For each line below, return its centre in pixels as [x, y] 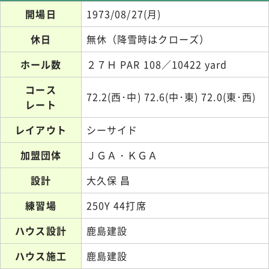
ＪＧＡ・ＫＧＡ [122, 155]
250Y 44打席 [116, 206]
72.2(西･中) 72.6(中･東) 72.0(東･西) [171, 97]
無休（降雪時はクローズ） [148, 39]
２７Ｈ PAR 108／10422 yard [157, 65]
